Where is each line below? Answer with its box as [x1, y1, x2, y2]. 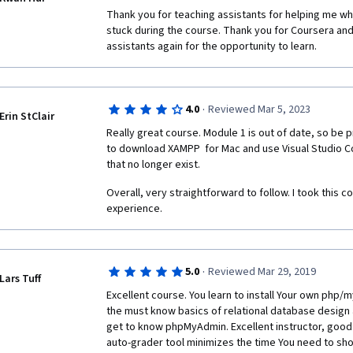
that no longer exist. [106, 157, 203, 173]
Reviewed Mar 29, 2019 [207, 264, 316, 280]
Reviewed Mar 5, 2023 [207, 102, 310, 117]
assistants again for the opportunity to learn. [106, 39, 317, 54]
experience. [106, 201, 162, 217]
